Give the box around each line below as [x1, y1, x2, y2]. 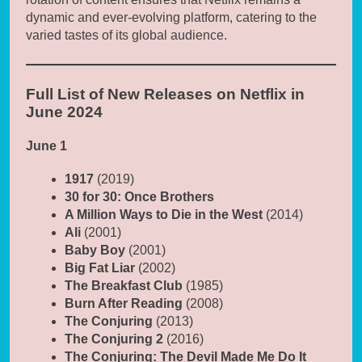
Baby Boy [65, 242, 125, 257]
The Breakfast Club [65, 278, 183, 293]
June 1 [26, 138, 67, 153]
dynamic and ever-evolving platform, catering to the [26, 11, 317, 25]
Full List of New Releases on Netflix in [26, 86, 305, 103]
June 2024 [26, 103, 103, 121]
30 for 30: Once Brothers [65, 189, 214, 204]
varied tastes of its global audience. [26, 28, 227, 43]
